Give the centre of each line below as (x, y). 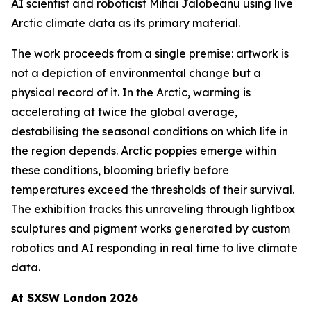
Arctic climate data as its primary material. (126, 23)
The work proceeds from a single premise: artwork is (150, 53)
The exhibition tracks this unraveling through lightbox (153, 209)
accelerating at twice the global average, (124, 112)
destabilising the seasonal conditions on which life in (150, 131)
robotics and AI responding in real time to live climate (154, 248)
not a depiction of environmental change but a (136, 73)
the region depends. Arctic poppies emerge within (144, 151)
